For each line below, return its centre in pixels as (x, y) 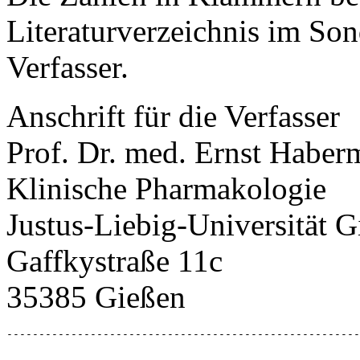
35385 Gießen (96, 297)
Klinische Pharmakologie (166, 188)
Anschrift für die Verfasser (173, 116)
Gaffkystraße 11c (115, 260)
